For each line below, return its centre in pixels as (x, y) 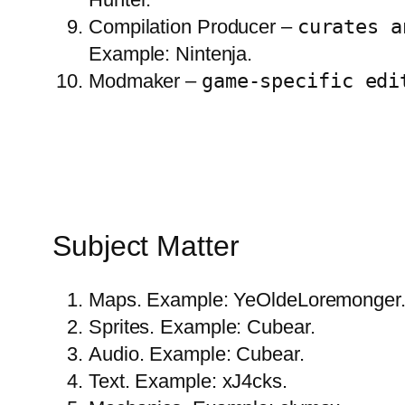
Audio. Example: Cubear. (197, 353)
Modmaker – (145, 81)
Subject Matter (146, 245)
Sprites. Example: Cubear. (202, 326)
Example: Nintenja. (171, 54)
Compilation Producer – (193, 27)
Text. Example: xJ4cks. (188, 381)
